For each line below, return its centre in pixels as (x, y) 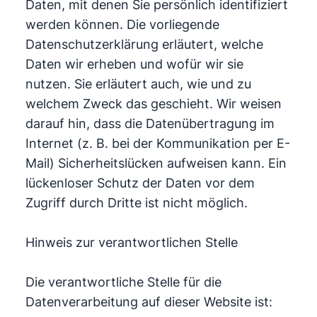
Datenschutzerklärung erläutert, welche (144, 44)
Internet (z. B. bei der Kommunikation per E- (157, 143)
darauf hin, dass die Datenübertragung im (150, 123)
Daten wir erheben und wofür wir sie (134, 64)
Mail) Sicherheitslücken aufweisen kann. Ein (156, 163)
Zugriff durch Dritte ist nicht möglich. (136, 203)
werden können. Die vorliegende (122, 24)
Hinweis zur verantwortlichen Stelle (131, 242)
